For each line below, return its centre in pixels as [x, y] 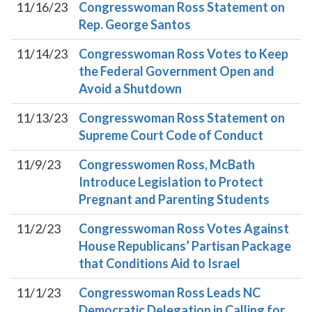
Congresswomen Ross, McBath [167, 164]
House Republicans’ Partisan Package [185, 246]
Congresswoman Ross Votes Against [184, 228]
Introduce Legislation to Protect [171, 182]
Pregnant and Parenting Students [174, 199]
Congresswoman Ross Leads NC [170, 292]
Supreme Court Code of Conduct [171, 135]
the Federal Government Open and [177, 71]
